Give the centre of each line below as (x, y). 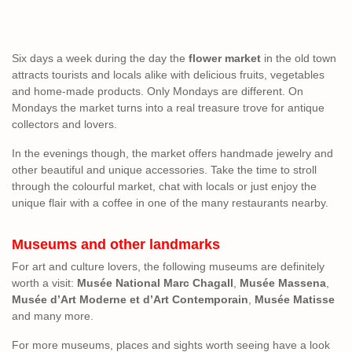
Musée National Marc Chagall (155, 282)
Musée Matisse (295, 299)
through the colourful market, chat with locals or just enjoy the (164, 186)
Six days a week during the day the (100, 58)
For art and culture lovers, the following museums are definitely (168, 266)
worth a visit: (44, 282)
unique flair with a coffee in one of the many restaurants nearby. (170, 202)
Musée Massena (283, 282)
